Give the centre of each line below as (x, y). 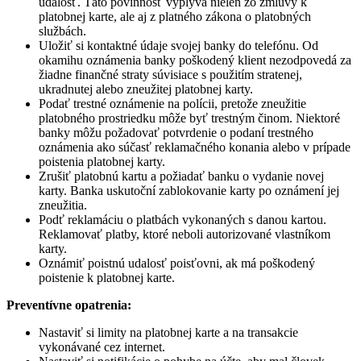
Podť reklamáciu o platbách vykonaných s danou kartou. (183, 219)
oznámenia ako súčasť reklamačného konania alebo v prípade (195, 147)
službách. (62, 31)
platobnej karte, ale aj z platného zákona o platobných (175, 16)
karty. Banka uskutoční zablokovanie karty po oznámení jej (189, 190)
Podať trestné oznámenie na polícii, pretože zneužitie (172, 103)
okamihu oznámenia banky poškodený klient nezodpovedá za (195, 60)
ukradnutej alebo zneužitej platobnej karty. (146, 89)
